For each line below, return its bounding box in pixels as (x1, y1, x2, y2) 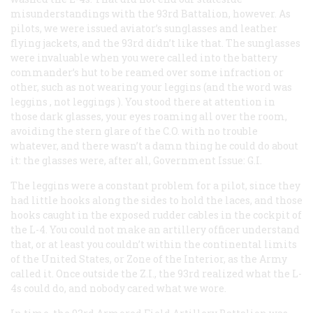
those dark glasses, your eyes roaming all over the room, (10, 109, 287, 123)
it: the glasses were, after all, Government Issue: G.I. (10, 153, 262, 167)
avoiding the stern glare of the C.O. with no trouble (10, 124, 258, 138)
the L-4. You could (10, 222, 98, 236)
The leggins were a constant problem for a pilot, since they (10, 178, 300, 192)
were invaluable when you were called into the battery (10, 50, 277, 64)
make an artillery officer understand (115, 222, 300, 236)
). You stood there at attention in (115, 94, 275, 108)
